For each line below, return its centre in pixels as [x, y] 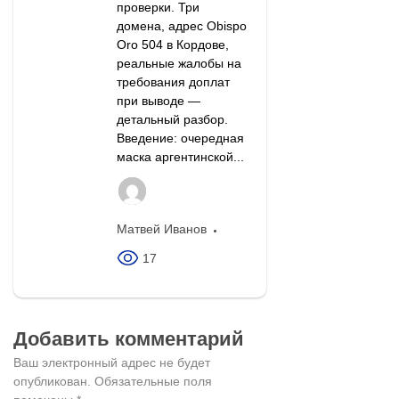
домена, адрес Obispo [181, 26]
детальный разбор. [172, 120]
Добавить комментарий [129, 339]
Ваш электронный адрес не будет [112, 363]
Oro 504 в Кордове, [172, 45]
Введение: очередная [180, 138]
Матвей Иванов [161, 229]
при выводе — [158, 101]
